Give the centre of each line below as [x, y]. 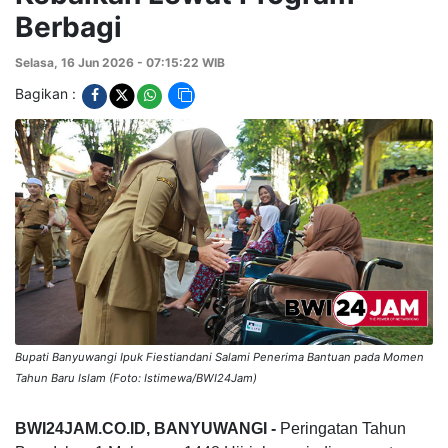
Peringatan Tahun [343, 428]
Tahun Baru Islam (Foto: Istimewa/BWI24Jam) [136, 377]
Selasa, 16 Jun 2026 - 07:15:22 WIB [120, 63]
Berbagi [68, 27]
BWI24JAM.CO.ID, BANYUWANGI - [147, 428]
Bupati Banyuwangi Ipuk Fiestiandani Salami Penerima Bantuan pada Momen [219, 356]
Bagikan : [47, 94]
